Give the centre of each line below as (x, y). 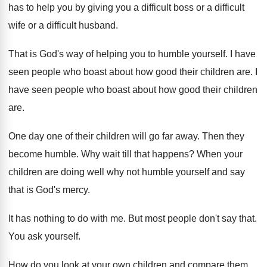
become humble (42, 154)
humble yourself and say (193, 172)
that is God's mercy (48, 190)
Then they (223, 136)
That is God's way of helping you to (82, 54)
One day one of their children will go (84, 136)
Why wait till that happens (135, 154)
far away (180, 136)
